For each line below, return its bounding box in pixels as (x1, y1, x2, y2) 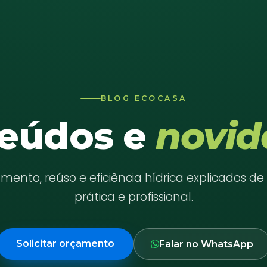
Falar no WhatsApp (159, 238, 253, 250)
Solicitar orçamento (15, 237, 114, 249)
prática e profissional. (74, 188, 193, 205)
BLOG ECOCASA (100, 94, 187, 103)
